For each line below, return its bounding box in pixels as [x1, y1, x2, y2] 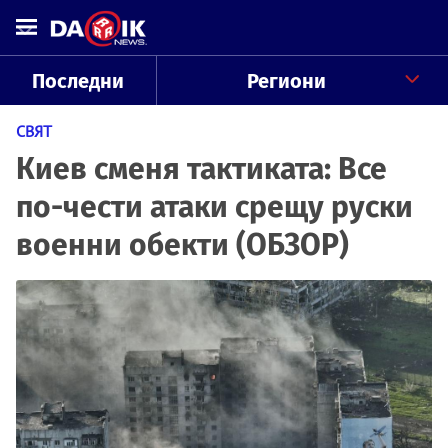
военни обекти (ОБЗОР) [16, 227, 349, 263]
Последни [31, 69, 124, 93]
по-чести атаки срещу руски [16, 189, 413, 225]
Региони [246, 69, 326, 93]
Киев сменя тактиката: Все [16, 151, 387, 187]
